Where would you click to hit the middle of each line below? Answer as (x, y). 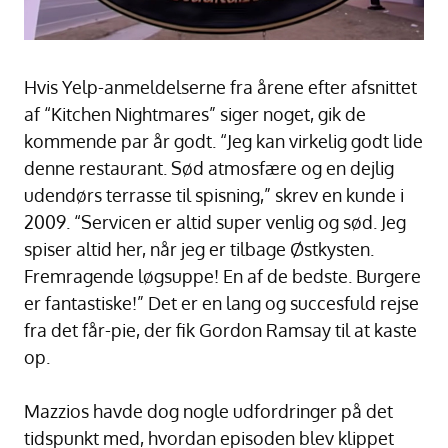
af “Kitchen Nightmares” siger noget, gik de (195, 113)
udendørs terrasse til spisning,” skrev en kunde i (214, 194)
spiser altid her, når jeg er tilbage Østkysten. (199, 248)
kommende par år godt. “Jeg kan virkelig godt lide (223, 140)
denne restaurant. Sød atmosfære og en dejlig (209, 167)
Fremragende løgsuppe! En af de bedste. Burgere (222, 275)
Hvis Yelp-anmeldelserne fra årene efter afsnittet (220, 86)
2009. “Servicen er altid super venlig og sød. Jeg (215, 221)
